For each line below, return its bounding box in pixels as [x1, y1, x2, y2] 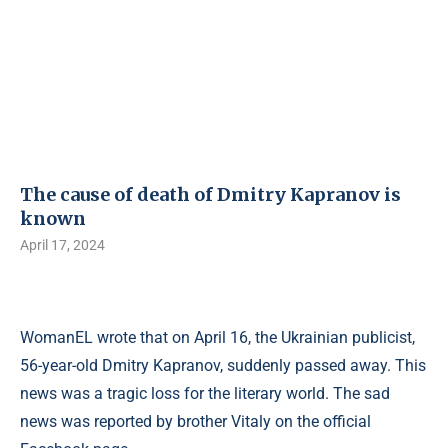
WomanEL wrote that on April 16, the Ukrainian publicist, [20, 328, 415, 347]
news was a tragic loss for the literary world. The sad [20, 384, 390, 403]
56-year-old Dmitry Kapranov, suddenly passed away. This [20, 356, 426, 375]
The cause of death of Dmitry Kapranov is [20, 183, 401, 206]
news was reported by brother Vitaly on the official [20, 412, 371, 431]
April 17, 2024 [20, 237, 105, 253]
